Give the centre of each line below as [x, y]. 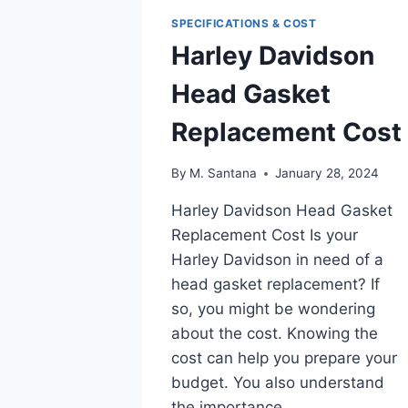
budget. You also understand [278, 383]
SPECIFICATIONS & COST [244, 23]
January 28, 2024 [327, 173]
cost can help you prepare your [284, 358]
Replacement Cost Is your [265, 235]
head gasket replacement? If [275, 285]
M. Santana [224, 173]
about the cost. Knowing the [275, 334]
